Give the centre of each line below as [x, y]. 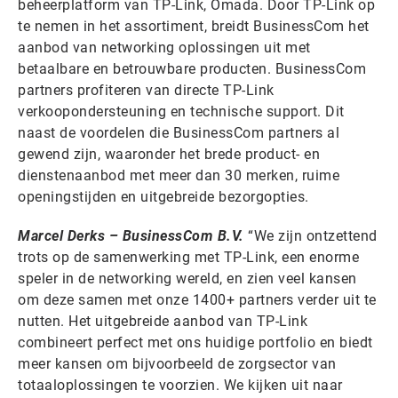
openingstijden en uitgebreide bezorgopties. [163, 197]
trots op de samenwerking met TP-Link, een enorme [188, 258]
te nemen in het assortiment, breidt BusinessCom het [194, 27]
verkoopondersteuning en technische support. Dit [181, 112]
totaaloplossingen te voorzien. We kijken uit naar [180, 386]
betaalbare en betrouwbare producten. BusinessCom [192, 69]
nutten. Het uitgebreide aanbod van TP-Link [163, 322]
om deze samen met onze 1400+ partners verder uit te [197, 300]
